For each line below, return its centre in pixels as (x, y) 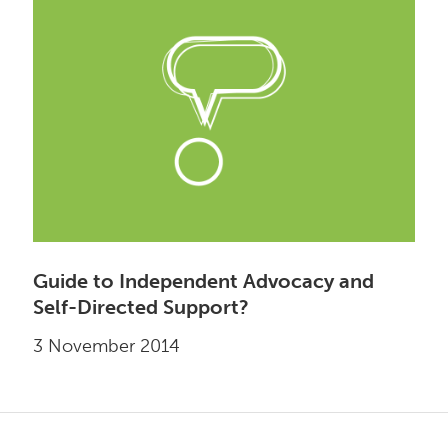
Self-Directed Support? (141, 307)
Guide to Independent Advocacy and (204, 281)
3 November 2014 (107, 346)
